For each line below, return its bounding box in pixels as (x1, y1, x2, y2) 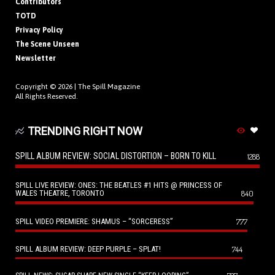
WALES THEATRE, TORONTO (15, 188, 104, 198)
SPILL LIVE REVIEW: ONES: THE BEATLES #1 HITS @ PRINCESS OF (15, 180, 222, 190)
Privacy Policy (15, 26, 63, 35)
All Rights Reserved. (15, 92, 78, 101)
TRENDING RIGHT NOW (27, 125, 142, 138)
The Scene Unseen (15, 40, 79, 49)
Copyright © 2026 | (15, 82, 78, 91)
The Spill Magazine (78, 82, 140, 91)
